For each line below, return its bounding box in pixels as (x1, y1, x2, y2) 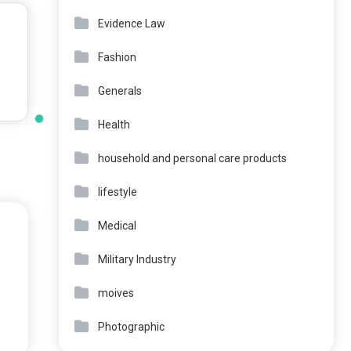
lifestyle (98, 186, 137, 198)
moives (98, 287, 134, 299)
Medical (98, 219, 136, 232)
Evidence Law (98, 17, 165, 30)
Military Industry (98, 253, 176, 266)
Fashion (98, 51, 136, 63)
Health (98, 118, 130, 131)
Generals (98, 85, 142, 97)
